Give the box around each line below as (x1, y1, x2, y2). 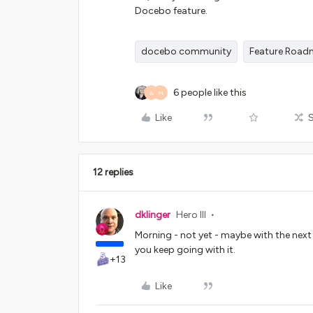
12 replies (93, 166, 133, 178)
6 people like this (173, 87, 247, 99)
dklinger (135, 209, 170, 221)
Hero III (176, 209, 206, 221)
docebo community (141, 45, 231, 57)
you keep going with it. (135, 244, 235, 256)
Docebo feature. (135, 5, 210, 17)
